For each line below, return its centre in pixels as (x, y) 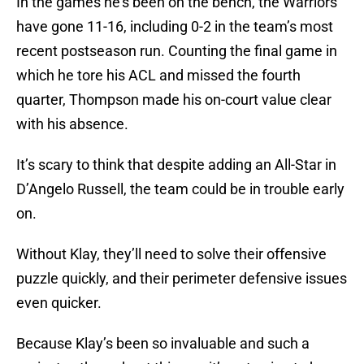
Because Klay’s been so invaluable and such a (163, 344)
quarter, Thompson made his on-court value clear (174, 100)
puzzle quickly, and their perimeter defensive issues (182, 279)
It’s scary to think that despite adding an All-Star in (176, 165)
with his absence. (72, 124)
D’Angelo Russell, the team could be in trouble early (180, 189)
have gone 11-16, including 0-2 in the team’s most (175, 27)
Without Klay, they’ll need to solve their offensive (171, 254)
